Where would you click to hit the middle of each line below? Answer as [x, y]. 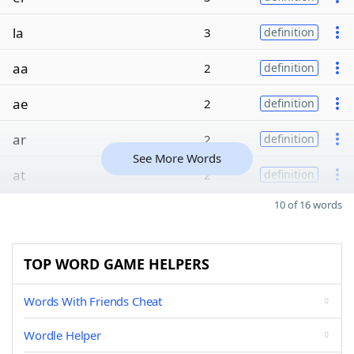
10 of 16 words [308, 205]
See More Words [177, 158]
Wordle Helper [62, 335]
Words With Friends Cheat [93, 301]
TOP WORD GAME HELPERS [117, 264]
